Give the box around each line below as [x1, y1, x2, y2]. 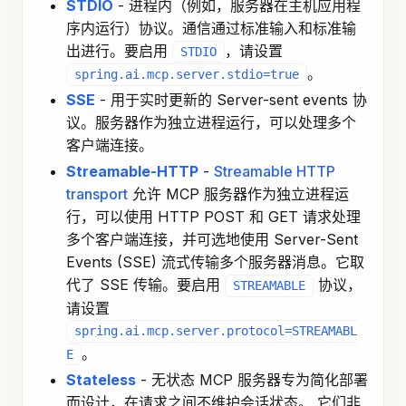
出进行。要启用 [66, 42, 172, 61]
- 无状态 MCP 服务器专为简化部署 [136, 370, 368, 389]
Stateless [66, 370, 136, 389]
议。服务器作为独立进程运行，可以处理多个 [66, 113, 356, 132]
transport [66, 185, 128, 204]
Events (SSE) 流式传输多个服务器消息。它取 [66, 253, 364, 272]
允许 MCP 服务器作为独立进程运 [128, 185, 349, 204]
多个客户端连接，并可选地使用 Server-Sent [66, 230, 358, 249]
